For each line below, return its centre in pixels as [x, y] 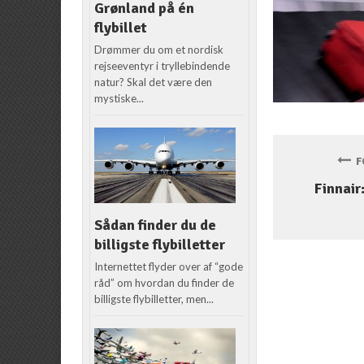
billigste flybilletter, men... [154, 299]
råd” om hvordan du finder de [165, 283]
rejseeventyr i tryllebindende [162, 66]
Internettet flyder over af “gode [169, 267]
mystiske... [119, 99]
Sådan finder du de [156, 225]
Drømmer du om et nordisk [159, 50]
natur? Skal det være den [154, 82]
